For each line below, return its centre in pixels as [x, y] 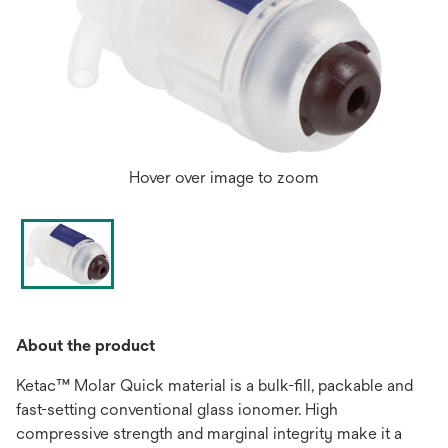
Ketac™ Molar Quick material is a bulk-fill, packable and [214, 385]
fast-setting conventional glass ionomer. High [177, 409]
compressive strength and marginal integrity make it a [209, 433]
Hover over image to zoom [224, 177]
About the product [85, 345]
